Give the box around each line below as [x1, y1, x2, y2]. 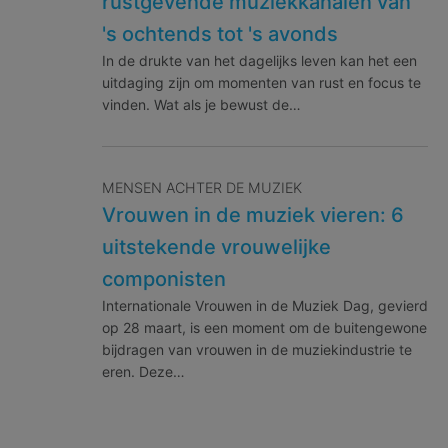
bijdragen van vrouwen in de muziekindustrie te [101, 341, 412, 359]
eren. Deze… [101, 363, 185, 381]
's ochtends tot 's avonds [101, 22, 338, 47]
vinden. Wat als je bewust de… [101, 96, 301, 114]
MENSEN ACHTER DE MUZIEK [101, 179, 302, 197]
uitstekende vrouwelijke [101, 235, 331, 260]
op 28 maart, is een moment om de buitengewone [101, 319, 427, 337]
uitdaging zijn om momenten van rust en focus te [101, 74, 421, 92]
